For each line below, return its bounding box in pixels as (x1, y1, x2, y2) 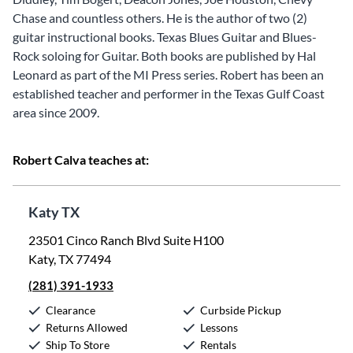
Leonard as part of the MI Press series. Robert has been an (13, 67, 324, 82)
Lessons (200, 321, 238, 334)
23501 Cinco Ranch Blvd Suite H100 (28, 232, 224, 247)
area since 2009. (13, 105, 102, 120)
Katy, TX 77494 (28, 251, 111, 266)
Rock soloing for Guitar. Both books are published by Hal (13, 48, 316, 63)
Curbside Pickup (200, 303, 281, 317)
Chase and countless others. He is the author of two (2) (13, 10, 307, 25)
